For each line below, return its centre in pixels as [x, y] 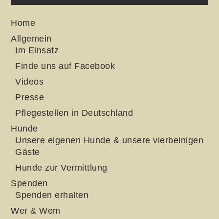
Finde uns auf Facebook [65, 66]
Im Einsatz [37, 50]
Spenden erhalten [52, 195]
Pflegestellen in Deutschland [74, 113]
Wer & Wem [36, 210]
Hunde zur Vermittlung [61, 167]
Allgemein [31, 38]
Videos [30, 81]
